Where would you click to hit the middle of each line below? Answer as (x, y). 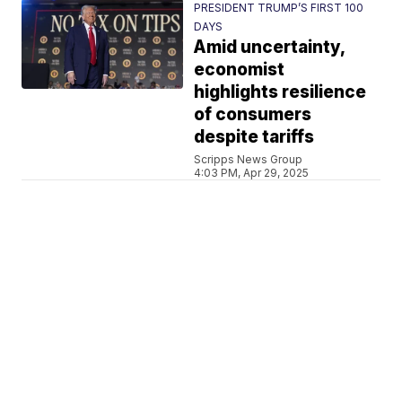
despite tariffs (254, 137)
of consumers (253, 114)
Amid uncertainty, (270, 47)
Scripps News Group (249, 159)
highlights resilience (280, 92)
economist (240, 70)
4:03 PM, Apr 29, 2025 (252, 173)
